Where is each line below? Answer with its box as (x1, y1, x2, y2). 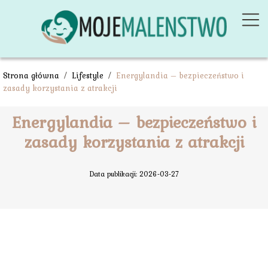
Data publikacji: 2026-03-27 (89, 169, 179, 180)
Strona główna (3, 69, 62, 82)
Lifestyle (72, 69, 106, 82)
